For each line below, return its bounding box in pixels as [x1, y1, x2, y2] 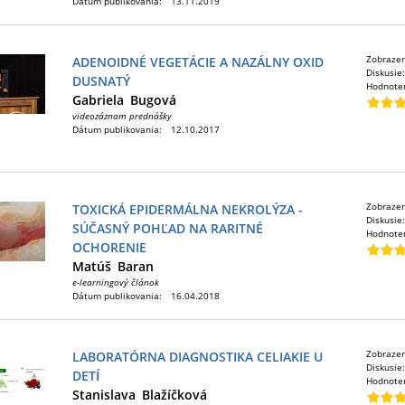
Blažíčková [142, 386, 207, 403]
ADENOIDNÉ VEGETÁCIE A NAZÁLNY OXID [72, 53, 324, 71]
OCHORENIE [72, 239, 146, 256]
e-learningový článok [72, 276, 159, 288]
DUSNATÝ [72, 72, 130, 89]
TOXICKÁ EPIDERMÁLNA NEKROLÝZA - [72, 201, 303, 218]
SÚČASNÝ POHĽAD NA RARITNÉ [72, 220, 263, 237]
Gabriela [72, 91, 124, 108]
